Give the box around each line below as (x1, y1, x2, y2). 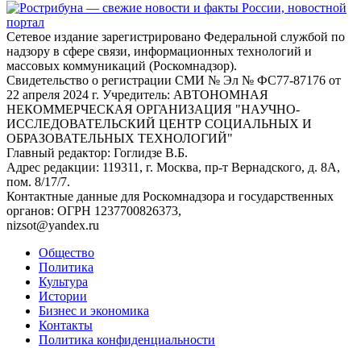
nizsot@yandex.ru (6, 218, 99, 232)
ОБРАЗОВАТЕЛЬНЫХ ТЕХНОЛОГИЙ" (6, 131, 233, 145)
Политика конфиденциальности (39, 332, 215, 346)
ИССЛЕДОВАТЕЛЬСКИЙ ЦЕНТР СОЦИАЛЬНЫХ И (6, 116, 312, 131)
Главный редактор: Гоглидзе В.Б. (6, 145, 188, 160)
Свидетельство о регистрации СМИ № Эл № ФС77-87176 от (6, 73, 341, 87)
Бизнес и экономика (39, 303, 149, 317)
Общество (39, 245, 94, 259)
